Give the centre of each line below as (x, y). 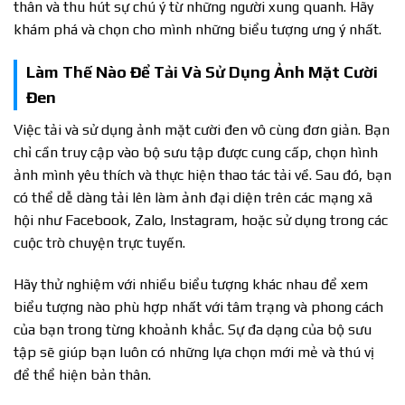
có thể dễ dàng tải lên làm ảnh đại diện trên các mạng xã (193, 197)
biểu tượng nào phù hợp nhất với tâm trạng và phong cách (198, 306)
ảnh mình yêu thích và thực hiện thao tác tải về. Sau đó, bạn (202, 174)
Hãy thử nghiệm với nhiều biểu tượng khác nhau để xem (191, 284)
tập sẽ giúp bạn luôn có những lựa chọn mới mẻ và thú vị (194, 352)
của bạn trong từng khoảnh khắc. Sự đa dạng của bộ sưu (193, 329)
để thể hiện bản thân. (82, 374)
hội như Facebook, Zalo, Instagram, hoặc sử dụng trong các (201, 220)
